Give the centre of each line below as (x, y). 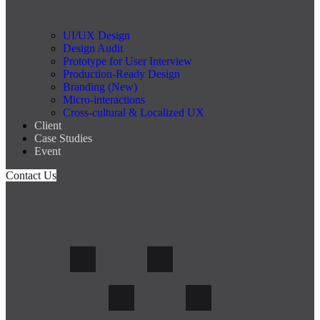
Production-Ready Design (121, 74)
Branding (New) (100, 87)
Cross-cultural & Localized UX (134, 112)
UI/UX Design (96, 35)
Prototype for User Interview (127, 61)
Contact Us (31, 175)
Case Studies (63, 138)
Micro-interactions (104, 100)
